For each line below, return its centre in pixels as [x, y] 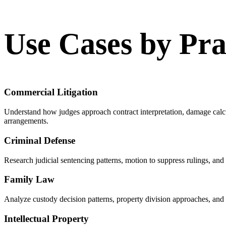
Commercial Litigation [51, 92]
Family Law [29, 180]
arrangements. [26, 121]
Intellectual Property [46, 218]
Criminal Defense [40, 140]
